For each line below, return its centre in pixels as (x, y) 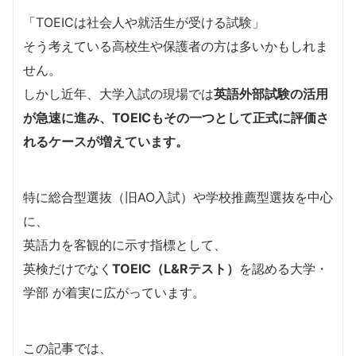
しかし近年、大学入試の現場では (118, 93)
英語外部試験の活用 (271, 93)
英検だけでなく (68, 268)
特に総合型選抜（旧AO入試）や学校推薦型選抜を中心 (178, 197)
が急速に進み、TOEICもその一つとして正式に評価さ (176, 117)
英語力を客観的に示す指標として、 (125, 244)
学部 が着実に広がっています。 (114, 292)
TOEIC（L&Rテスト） (176, 268)
